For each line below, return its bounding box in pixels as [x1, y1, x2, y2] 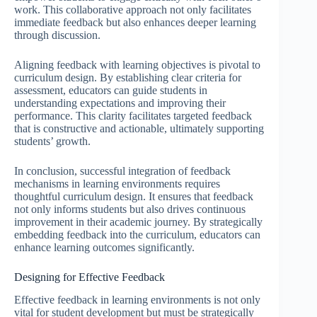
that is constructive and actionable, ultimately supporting [14, 122, 264, 134]
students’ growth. [14, 134, 91, 147]
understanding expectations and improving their [14, 96, 226, 109]
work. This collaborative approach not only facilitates [14, 3, 251, 16]
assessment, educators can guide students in [14, 83, 207, 96]
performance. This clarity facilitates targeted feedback [14, 109, 252, 122]
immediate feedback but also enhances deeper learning [14, 16, 256, 28]
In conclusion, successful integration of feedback [14, 164, 231, 177]
